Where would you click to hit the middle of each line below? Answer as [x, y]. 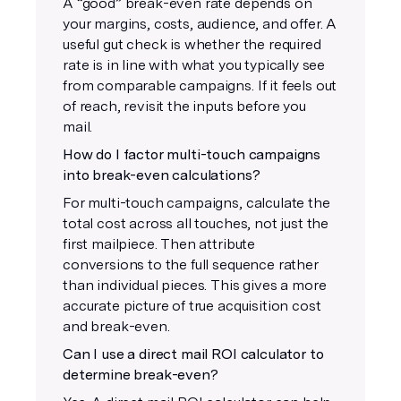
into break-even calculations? [162, 175]
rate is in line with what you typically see [194, 65]
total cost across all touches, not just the [196, 223]
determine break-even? [141, 375]
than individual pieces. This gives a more [195, 285]
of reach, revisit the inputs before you [184, 106]
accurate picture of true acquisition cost [192, 306]
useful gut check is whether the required [192, 44]
